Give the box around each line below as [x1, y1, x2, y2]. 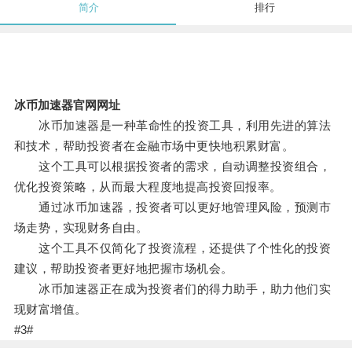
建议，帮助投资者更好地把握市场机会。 [13, 262, 233, 276]
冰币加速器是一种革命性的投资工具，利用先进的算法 [13, 119, 332, 133]
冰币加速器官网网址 [13, 98, 120, 112]
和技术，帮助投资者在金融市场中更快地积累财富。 [13, 139, 295, 153]
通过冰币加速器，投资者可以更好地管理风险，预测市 [13, 200, 332, 214]
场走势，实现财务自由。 [13, 221, 148, 235]
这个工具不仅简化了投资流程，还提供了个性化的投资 [13, 241, 332, 255]
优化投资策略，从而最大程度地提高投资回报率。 [13, 180, 282, 194]
